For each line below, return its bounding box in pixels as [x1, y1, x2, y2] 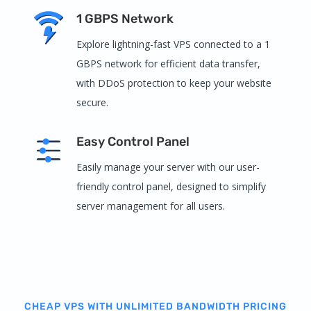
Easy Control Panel [76, 133, 190, 149]
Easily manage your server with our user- [76, 160, 260, 174]
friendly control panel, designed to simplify [76, 179, 266, 193]
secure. [76, 95, 108, 109]
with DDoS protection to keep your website [76, 76, 271, 90]
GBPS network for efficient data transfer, [76, 56, 260, 70]
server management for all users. [76, 199, 225, 212]
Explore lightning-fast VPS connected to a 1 [76, 37, 270, 51]
